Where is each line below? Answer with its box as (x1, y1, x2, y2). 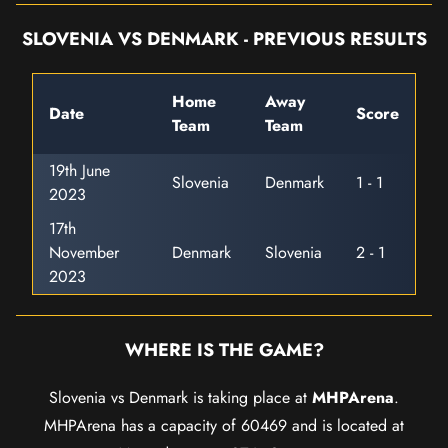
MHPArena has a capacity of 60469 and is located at (44, 414, 404, 437)
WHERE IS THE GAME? (124, 337, 324, 363)
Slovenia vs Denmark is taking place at (49, 386, 312, 409)
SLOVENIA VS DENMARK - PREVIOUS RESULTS (21, 26, 427, 52)
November (49, 241, 119, 264)
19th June (49, 159, 110, 182)
